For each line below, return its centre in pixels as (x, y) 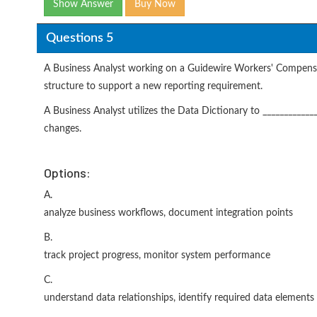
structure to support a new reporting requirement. (153, 86)
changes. (63, 129)
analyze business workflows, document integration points (168, 213)
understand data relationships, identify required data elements (179, 298)
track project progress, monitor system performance (157, 255)
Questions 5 (79, 38)
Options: (67, 173)
